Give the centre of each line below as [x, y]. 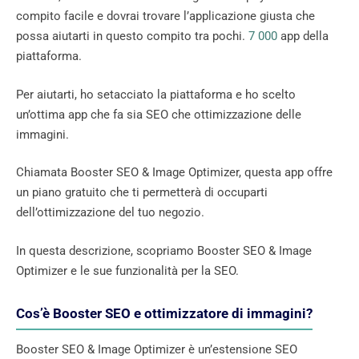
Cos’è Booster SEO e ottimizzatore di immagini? [164, 313]
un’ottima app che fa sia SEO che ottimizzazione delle [159, 114]
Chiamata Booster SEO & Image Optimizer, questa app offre [174, 173]
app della [303, 36]
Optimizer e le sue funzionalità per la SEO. [127, 270]
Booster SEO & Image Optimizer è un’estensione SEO [157, 349]
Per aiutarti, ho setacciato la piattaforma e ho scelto [156, 94]
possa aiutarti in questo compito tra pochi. [131, 36]
